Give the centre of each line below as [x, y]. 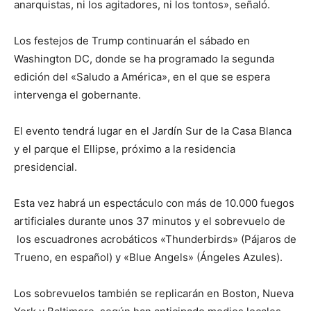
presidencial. [45, 167]
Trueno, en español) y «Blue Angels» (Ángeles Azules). [148, 257]
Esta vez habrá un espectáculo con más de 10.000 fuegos [154, 203]
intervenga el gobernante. [77, 94]
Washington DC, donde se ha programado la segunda [144, 58]
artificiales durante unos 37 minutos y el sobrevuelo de [150, 221]
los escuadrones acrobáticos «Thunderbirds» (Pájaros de [155, 239]
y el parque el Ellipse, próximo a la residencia [125, 149]
